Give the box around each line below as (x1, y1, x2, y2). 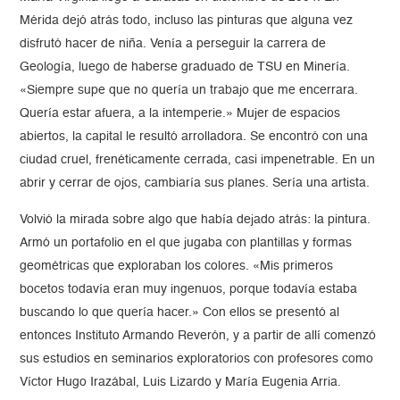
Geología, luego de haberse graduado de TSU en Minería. (20, 61, 351, 74)
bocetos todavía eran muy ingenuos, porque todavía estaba (20, 283, 358, 296)
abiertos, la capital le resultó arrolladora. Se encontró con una (20, 130, 369, 144)
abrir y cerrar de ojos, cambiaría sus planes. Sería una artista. (20, 177, 371, 190)
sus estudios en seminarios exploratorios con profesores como (20, 353, 374, 366)
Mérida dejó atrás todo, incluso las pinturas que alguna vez (20, 14, 354, 28)
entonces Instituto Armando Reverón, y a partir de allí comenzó (20, 329, 377, 343)
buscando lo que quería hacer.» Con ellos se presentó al (20, 306, 340, 320)
